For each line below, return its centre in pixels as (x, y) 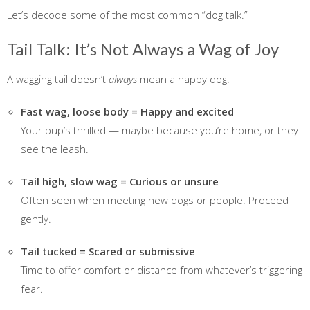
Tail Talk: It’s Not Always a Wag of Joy (143, 49)
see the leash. (55, 149)
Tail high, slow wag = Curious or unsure (120, 182)
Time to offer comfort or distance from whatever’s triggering (162, 270)
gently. (36, 219)
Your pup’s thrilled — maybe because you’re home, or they (159, 130)
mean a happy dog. (183, 79)
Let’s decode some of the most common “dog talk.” (127, 15)
